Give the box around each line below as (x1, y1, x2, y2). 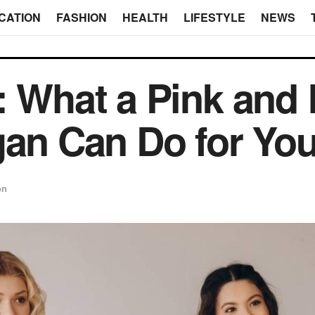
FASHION (56, 9, 107, 25)
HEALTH (122, 9, 168, 25)
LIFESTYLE (183, 9, 245, 25)
